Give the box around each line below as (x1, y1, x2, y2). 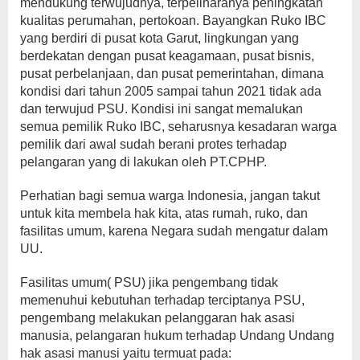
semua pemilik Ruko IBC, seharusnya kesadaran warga (20, 120, 337, 134)
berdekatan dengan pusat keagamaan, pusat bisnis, (20, 49, 314, 63)
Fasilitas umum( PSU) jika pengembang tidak (20, 276, 278, 290)
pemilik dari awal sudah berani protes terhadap (20, 137, 287, 152)
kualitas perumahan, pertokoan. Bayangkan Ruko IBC (20, 14, 326, 28)
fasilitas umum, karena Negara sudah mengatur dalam (20, 224, 328, 239)
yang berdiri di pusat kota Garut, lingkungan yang (20, 31, 299, 46)
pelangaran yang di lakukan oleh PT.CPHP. (20, 155, 267, 170)
